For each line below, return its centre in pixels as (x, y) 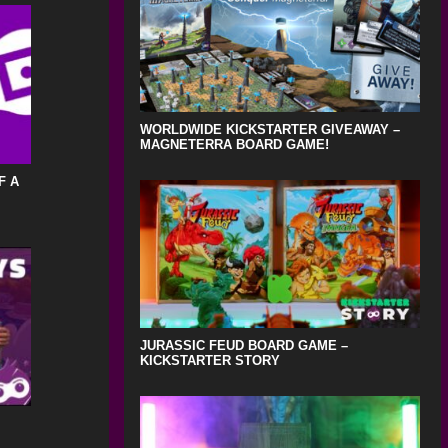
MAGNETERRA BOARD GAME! (234, 145)
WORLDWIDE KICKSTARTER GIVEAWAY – (269, 130)
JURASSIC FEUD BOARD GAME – (243, 346)
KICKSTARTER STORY (209, 361)
